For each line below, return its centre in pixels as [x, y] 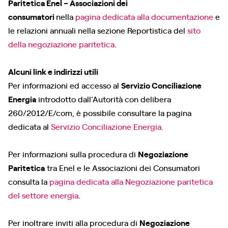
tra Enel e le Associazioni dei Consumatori [122, 167]
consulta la [29, 181]
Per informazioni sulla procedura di [73, 154]
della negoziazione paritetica [61, 44]
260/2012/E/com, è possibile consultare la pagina [100, 112]
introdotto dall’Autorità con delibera [104, 99]
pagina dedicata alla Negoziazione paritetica [131, 181]
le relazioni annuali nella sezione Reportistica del [98, 30]
